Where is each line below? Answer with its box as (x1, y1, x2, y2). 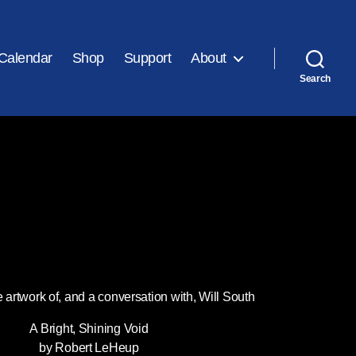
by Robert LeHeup (39, 341, 139, 354)
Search (299, 73, 331, 84)
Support (123, 49, 172, 66)
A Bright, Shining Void (29, 322, 149, 335)
